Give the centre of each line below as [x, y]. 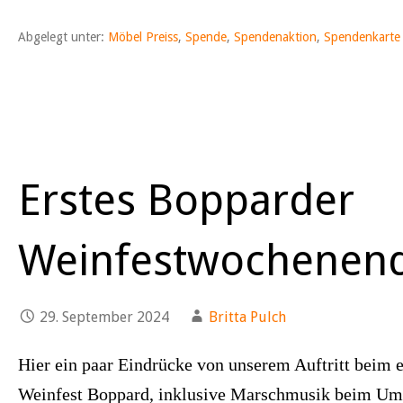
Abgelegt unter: [63, 37]
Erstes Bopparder [186, 200]
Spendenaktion [275, 37]
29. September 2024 [104, 317]
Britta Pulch [247, 317]
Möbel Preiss [143, 37]
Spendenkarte [362, 37]
